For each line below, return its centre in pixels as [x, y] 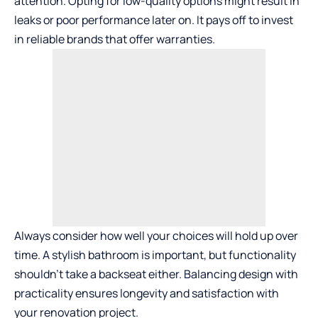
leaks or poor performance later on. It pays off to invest [154, 20]
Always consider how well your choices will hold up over [156, 235]
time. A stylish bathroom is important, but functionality [155, 254]
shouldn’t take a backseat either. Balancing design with [156, 274]
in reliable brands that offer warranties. [115, 39]
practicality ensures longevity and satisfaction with [147, 293]
